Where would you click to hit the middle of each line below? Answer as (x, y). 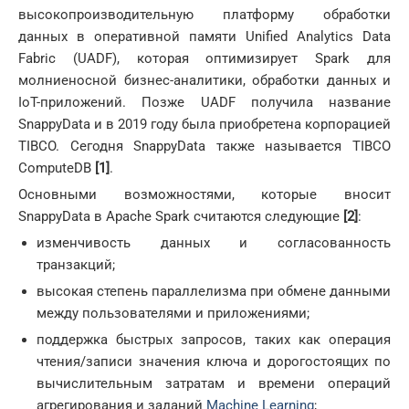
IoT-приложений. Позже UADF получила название (204, 102)
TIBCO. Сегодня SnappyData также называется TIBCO (204, 146)
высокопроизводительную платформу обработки (204, 14)
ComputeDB (57, 168)
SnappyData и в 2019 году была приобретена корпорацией (204, 124)
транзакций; (76, 264)
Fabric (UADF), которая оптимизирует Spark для (204, 58)
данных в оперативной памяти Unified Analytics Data (204, 36)
